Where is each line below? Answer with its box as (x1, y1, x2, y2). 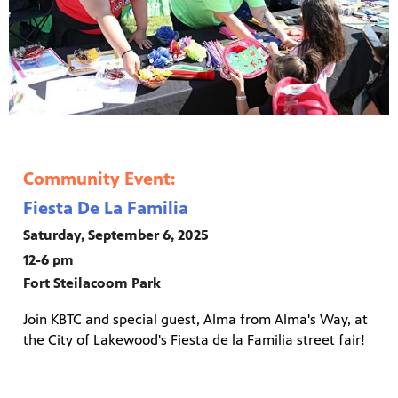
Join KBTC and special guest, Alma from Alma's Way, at (23, 310, 368, 328)
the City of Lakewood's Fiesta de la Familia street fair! (23, 330, 365, 348)
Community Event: (23, 168, 175, 189)
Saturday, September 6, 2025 (23, 226, 209, 243)
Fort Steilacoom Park (23, 274, 161, 291)
